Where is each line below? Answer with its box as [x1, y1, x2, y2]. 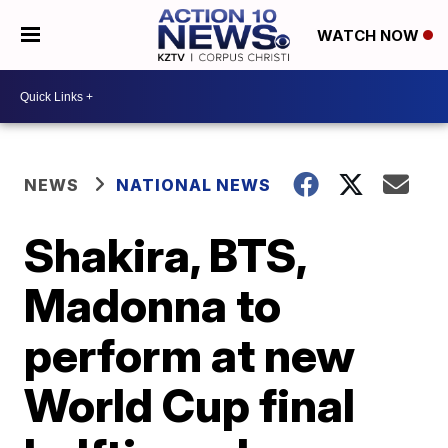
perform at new [24, 327, 356, 383]
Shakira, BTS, [24, 227, 307, 283]
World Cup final [24, 377, 356, 433]
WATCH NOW [316, 26, 423, 46]
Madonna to [24, 277, 282, 333]
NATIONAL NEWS [116, 175, 272, 195]
